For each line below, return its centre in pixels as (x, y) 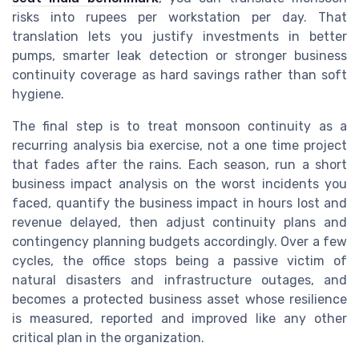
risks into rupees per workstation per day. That (179, 18)
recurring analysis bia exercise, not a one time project (179, 146)
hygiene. (38, 95)
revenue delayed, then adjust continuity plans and (179, 223)
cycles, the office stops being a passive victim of (179, 261)
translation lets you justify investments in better (179, 37)
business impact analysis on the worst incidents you (179, 184)
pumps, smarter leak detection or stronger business (179, 56)
